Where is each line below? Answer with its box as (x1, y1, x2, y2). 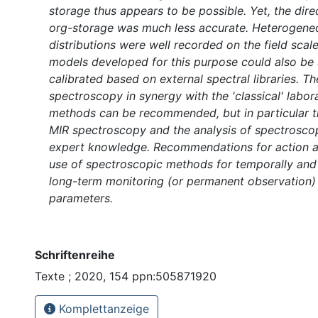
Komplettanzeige (55, 301, 149, 316)
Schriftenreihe (35, 247, 115, 262)
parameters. (49, 190, 113, 205)
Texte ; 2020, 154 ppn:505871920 (35, 268, 216, 283)
